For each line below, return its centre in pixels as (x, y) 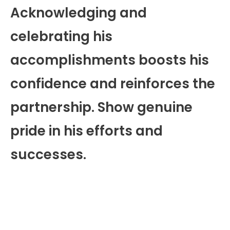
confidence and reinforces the (113, 83)
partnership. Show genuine (101, 107)
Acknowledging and (79, 13)
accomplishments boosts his (110, 60)
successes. (48, 154)
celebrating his (61, 36)
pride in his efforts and (87, 131)
